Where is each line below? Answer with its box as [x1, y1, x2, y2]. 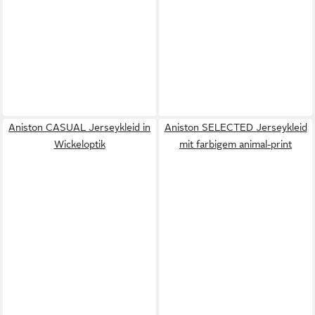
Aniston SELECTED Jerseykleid [164, 121, 307, 133]
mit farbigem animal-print [179, 138, 292, 150]
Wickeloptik [53, 138, 105, 150]
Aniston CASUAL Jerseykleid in [8, 121, 150, 133]
